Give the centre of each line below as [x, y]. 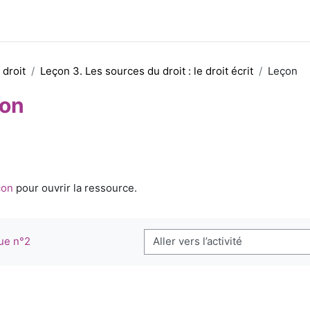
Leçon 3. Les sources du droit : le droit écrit [146, 71]
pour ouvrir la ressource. [75, 188]
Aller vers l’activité [188, 248]
